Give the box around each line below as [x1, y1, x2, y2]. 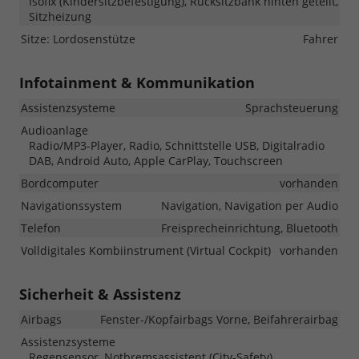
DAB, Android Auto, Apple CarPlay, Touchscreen [29, 153, 283, 169]
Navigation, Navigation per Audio [161, 198, 338, 214]
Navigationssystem [21, 198, 122, 214]
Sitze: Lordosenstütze [21, 31, 135, 47]
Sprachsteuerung [245, 100, 338, 116]
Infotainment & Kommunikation [19, 73, 255, 93]
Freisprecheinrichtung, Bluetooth [161, 220, 338, 236]
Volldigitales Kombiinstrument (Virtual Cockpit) [21, 243, 271, 259]
